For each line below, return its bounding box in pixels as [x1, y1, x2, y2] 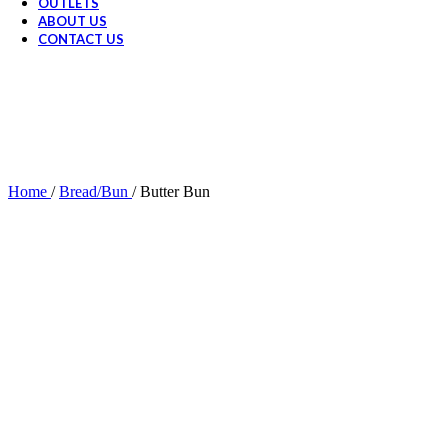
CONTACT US [38, 31, 124, 47]
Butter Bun [140, 183, 210, 200]
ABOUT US [38, 13, 107, 29]
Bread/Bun [59, 183, 132, 200]
